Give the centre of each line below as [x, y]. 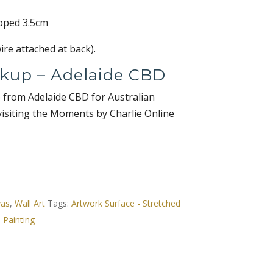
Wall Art [30, 203]
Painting [19, 219]
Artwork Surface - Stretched [126, 203]
